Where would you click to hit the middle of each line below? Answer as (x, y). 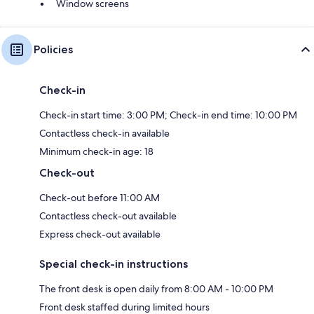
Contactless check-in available (104, 133)
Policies (53, 49)
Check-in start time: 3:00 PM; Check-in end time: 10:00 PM (168, 115)
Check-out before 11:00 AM (100, 197)
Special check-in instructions (114, 264)
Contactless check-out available (108, 216)
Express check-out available (100, 234)
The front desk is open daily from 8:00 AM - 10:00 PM (156, 288)
